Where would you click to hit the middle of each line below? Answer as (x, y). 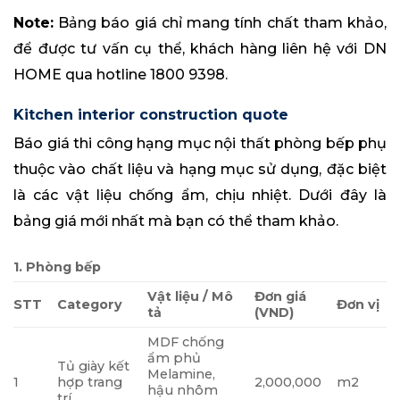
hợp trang (90, 382)
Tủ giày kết (94, 366)
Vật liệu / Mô (191, 296)
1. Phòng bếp (57, 267)
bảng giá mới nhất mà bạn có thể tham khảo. (176, 221)
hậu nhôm (183, 390)
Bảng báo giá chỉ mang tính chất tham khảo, (220, 22)
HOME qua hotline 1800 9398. (121, 74)
